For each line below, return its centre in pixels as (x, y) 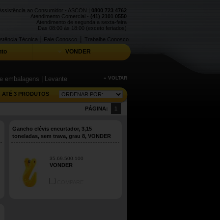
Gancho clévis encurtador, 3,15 (52, 129)
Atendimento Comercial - (60, 16)
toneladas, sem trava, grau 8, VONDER (62, 136)
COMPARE (69, 182)
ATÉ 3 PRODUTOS (26, 94)
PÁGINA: (97, 109)
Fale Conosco (60, 39)
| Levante (54, 79)
